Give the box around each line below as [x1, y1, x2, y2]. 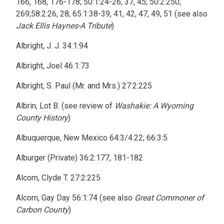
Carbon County [16, 205, 68, 214]
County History [16, 113, 68, 122]
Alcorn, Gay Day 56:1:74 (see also [16, 193, 134, 202]
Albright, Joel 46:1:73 [16, 61, 89, 70]
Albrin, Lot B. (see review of [16, 101, 114, 110]
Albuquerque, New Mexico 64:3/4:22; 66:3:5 [16, 133, 167, 142]
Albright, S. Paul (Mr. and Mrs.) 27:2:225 [16, 81, 152, 90]
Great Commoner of [134, 193, 204, 202]
